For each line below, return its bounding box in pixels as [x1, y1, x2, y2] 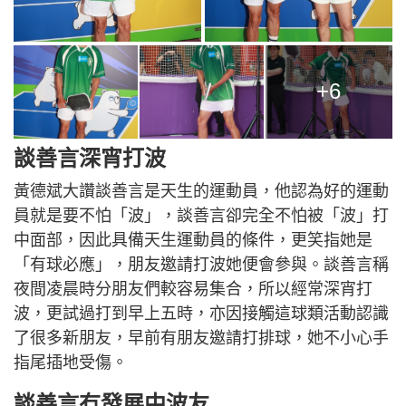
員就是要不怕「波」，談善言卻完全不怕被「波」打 [14, 206, 389, 225]
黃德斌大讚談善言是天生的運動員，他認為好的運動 [14, 181, 389, 200]
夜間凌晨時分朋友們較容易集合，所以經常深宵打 [14, 279, 372, 298]
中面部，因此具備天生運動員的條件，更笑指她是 [14, 230, 372, 249]
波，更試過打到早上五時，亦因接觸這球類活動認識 [14, 304, 389, 323]
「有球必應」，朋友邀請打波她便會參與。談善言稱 [14, 255, 389, 274]
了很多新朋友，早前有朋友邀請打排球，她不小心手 [14, 328, 389, 347]
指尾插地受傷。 [14, 353, 128, 372]
